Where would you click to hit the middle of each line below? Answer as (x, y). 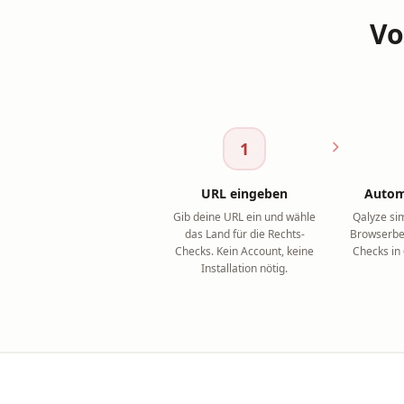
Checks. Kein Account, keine (245, 251)
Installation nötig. (245, 268)
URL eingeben (245, 193)
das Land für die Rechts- (244, 234)
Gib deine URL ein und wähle (245, 217)
